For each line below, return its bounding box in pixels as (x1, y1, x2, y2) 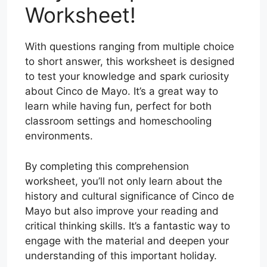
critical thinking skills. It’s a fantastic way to (25, 219, 230, 232)
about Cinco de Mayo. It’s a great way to (25, 85, 218, 97)
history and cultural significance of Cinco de (25, 190, 234, 202)
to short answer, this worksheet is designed (25, 55, 235, 67)
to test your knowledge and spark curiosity (25, 70, 229, 82)
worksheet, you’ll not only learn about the (25, 175, 222, 187)
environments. (25, 130, 93, 142)
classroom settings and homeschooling (25, 115, 212, 127)
